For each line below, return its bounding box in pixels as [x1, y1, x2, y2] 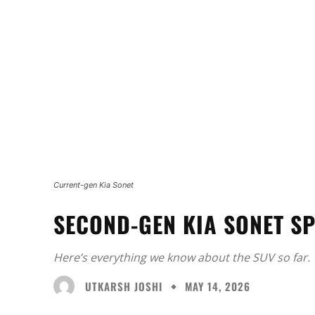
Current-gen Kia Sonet [53, 180, 134, 191]
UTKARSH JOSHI [85, 278, 162, 294]
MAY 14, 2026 [185, 278, 250, 295]
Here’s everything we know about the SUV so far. [53, 250, 310, 266]
